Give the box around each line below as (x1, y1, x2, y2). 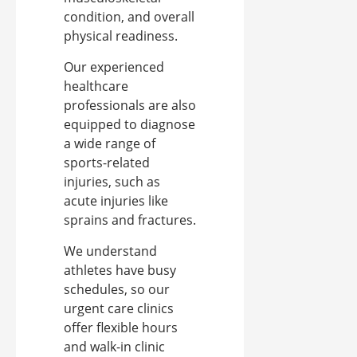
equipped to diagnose (64, 116, 195, 134)
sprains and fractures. (64, 211, 196, 229)
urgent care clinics (64, 300, 174, 318)
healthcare (64, 77, 128, 96)
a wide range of (64, 135, 155, 153)
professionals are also (64, 96, 196, 115)
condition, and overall (64, 8, 194, 26)
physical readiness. (64, 27, 178, 45)
